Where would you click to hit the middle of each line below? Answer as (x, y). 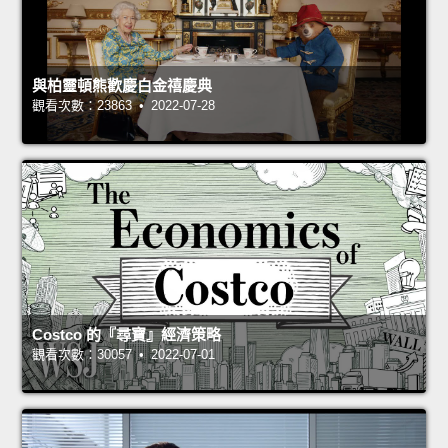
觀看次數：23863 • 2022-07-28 (123, 106)
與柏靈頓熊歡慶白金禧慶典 (122, 86)
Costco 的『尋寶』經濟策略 (126, 335)
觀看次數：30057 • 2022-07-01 (123, 355)
